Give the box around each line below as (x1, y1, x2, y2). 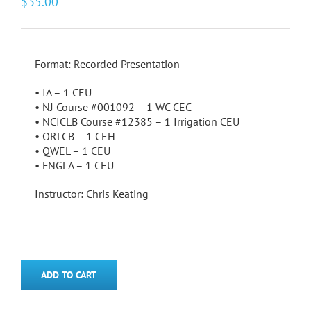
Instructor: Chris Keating (35, 187, 149, 201)
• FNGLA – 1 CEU (35, 158, 114, 173)
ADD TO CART (41, 269, 96, 282)
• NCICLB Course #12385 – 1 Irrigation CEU (35, 115, 239, 129)
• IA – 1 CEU (35, 85, 92, 100)
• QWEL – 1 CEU (35, 144, 110, 158)
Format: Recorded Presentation (35, 57, 180, 72)
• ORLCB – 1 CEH (35, 129, 115, 144)
